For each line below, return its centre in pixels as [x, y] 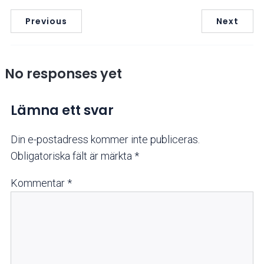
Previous [46, 21]
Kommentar [39, 183]
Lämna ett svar [62, 110]
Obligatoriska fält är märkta [72, 156]
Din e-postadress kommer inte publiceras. [105, 140]
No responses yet [63, 73]
